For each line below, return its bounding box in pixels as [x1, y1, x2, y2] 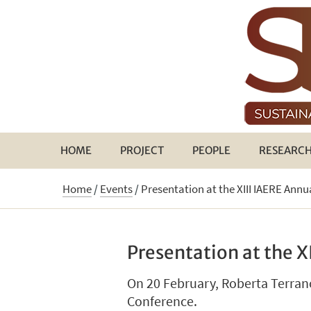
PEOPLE [192, 144, 230, 157]
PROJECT [120, 144, 164, 157]
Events [99, 181, 133, 197]
